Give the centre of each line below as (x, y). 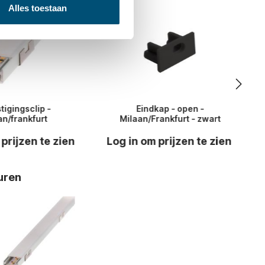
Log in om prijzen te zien (169, 141)
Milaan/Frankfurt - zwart (170, 118)
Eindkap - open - (170, 108)
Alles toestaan (38, 8)
